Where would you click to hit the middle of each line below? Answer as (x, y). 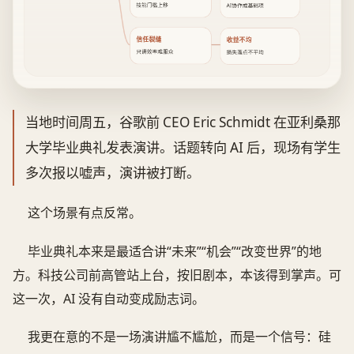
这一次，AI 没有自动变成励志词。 (109, 298)
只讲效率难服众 (156, 51)
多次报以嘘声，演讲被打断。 (112, 172)
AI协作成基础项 (246, 6)
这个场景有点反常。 (85, 212)
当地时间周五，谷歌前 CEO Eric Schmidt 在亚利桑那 (183, 122)
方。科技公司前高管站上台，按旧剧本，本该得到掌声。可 (177, 275)
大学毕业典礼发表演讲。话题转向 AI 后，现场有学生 (183, 147)
